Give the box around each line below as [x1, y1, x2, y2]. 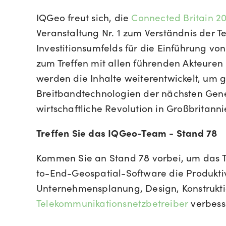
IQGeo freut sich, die [36, 10, 132, 24]
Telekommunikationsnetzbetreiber [36, 195, 189, 210]
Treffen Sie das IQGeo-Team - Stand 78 [36, 125, 217, 140]
